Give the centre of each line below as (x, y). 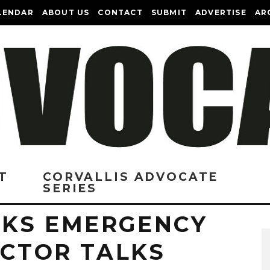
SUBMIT (169, 12)
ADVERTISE (221, 12)
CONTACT (120, 12)
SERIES (70, 188)
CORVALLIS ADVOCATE (131, 177)
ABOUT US (66, 12)
